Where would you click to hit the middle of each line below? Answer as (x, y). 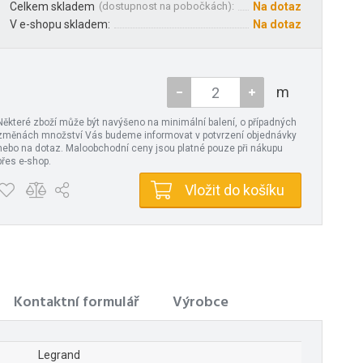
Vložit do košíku (235, 190)
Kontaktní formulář (76, 303)
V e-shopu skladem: (60, 25)
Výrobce (201, 303)
